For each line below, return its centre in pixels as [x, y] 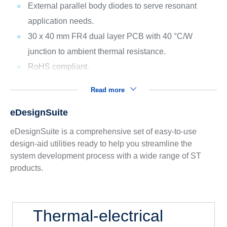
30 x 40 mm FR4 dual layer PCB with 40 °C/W [110, 36]
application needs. [61, 21]
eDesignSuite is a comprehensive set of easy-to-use [103, 131]
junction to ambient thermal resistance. [97, 51]
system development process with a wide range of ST [105, 156]
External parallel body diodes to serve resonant [112, 6]
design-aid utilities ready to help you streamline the [101, 143]
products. [26, 168]
